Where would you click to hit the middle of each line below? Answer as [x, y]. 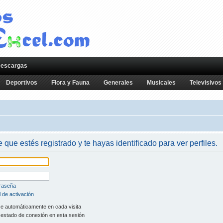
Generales [118, 83]
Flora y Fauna [70, 83]
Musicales [161, 83]
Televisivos [206, 83]
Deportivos [22, 83]
